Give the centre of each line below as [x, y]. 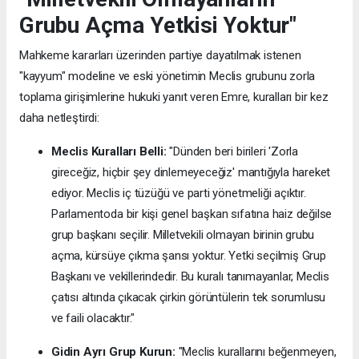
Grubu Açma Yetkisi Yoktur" [158, 25]
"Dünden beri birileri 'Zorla [232, 151]
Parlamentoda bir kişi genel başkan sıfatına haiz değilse [192, 214]
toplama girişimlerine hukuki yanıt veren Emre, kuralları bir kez [174, 97]
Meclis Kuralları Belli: [109, 151]
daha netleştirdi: [59, 117]
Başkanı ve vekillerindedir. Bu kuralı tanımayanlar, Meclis [190, 276]
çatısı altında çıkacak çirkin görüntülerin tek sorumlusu [189, 297]
